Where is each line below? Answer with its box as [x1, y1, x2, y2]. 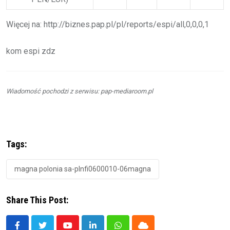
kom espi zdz [6, 46, 55, 56]
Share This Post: [6, 194, 68, 205]
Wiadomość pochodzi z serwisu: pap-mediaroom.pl [6, 87, 153, 95]
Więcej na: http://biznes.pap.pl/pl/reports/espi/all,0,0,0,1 [6, 19, 209, 29]
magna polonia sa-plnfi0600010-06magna [14, 164, 151, 173]
